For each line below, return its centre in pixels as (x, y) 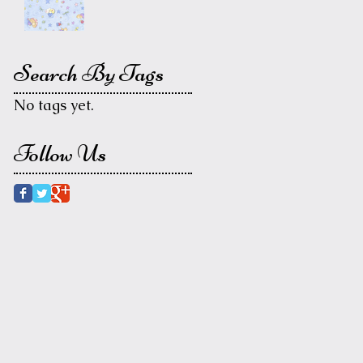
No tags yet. (54, 105)
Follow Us (60, 153)
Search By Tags (89, 73)
